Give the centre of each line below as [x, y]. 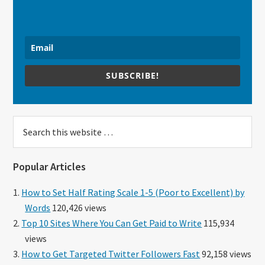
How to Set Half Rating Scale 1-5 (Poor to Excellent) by [133, 192]
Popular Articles [50, 166]
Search [28, 123]
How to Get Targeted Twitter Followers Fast [111, 253]
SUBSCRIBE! [132, 76]
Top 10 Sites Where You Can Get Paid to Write [112, 223]
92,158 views [226, 253]
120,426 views [79, 207]
